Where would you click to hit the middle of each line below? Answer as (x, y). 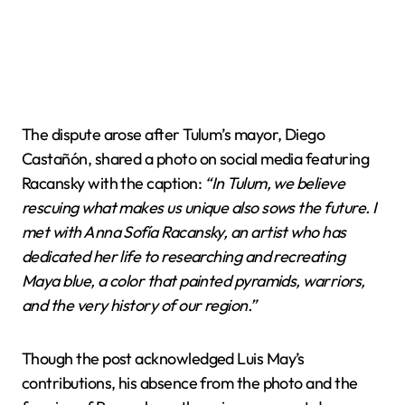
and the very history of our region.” (139, 305)
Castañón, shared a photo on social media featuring (195, 158)
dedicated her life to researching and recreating (184, 256)
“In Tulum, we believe (275, 183)
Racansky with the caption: (113, 183)
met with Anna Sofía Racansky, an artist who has (184, 231)
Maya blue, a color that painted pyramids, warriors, (193, 280)
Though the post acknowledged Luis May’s (163, 358)
